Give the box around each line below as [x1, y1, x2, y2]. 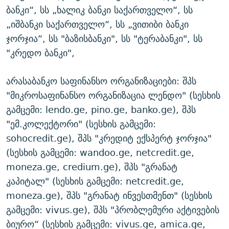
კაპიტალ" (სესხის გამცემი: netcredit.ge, [6, 173, 184, 190]
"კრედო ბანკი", [6, 45, 75, 61]
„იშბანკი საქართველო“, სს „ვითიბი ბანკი [6, 16, 189, 33]
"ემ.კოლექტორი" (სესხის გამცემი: [6, 116, 156, 132]
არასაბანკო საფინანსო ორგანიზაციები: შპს [6, 73, 196, 89]
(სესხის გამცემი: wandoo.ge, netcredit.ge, [6, 145, 194, 161]
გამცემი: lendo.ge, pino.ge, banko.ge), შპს [6, 102, 196, 118]
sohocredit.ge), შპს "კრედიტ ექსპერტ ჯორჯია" [6, 130, 212, 147]
